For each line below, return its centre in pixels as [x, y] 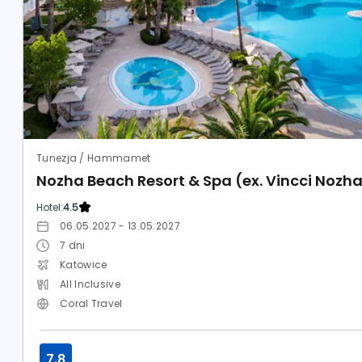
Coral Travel [91, 303]
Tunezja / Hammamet [94, 158]
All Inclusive [90, 284]
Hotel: [50, 207]
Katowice [84, 265]
